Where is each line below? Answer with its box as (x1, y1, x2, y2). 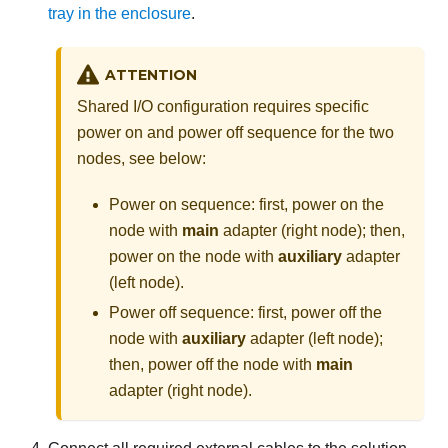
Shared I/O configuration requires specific (77, 98, 369, 116)
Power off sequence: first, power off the (109, 304, 382, 322)
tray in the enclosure (48, 5, 191, 23)
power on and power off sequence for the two (77, 124, 394, 142)
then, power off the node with (109, 356, 316, 374)
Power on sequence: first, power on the (109, 196, 384, 214)
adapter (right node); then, (219, 222, 405, 240)
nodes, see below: (77, 150, 206, 168)
